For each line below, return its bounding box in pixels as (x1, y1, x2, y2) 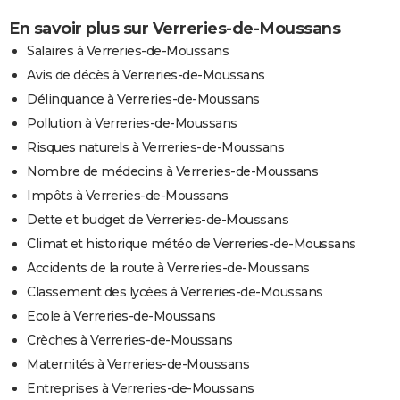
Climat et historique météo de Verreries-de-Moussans (27, 236, 356, 252)
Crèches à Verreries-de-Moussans (27, 332, 233, 348)
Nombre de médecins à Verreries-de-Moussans (27, 163, 318, 179)
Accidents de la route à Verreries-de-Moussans (27, 260, 310, 276)
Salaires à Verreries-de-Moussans (27, 43, 229, 59)
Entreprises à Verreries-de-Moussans (27, 380, 254, 396)
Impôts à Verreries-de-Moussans (27, 187, 228, 204)
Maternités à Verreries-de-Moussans (27, 356, 249, 372)
